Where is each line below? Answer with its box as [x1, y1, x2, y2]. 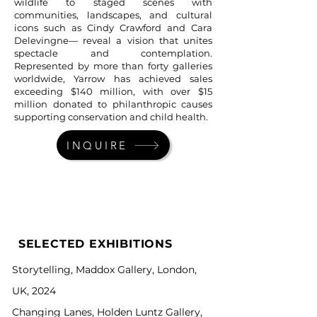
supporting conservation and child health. [14, 111, 208, 122]
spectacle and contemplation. [14, 47, 212, 59]
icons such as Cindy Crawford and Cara [14, 22, 212, 33]
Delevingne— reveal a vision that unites [14, 35, 212, 46]
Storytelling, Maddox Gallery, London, [12, 263, 197, 276]
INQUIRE [66, 138, 129, 152]
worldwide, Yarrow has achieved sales [14, 73, 212, 84]
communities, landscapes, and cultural [14, 9, 212, 21]
